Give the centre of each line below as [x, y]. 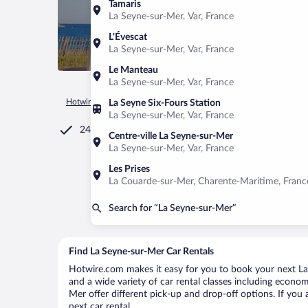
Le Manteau [133, 70]
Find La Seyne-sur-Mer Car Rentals [141, 252]
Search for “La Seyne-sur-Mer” [173, 208]
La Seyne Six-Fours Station [165, 103]
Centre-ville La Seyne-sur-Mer [171, 136]
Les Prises [129, 169]
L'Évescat [128, 37]
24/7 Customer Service [129, 130]
